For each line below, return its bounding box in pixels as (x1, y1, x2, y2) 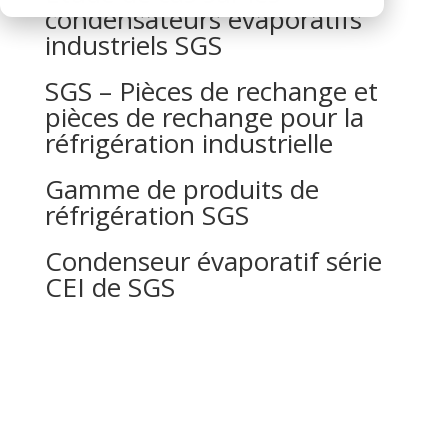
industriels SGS (44, 27, 222, 63)
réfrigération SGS (44, 197, 249, 233)
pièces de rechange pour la (44, 99, 364, 135)
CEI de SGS (44, 269, 175, 305)
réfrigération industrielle (44, 125, 333, 161)
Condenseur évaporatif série (44, 243, 382, 279)
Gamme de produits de (44, 171, 319, 207)
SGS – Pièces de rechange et (44, 73, 378, 109)
